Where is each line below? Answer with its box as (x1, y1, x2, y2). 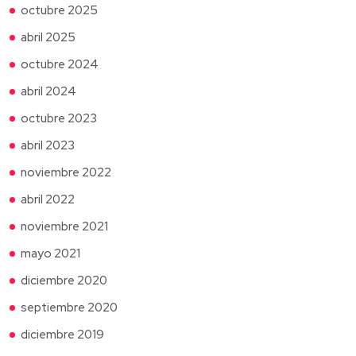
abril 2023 (21, 137, 75, 153)
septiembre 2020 (21, 299, 118, 315)
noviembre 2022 (21, 164, 111, 180)
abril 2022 (21, 191, 75, 207)
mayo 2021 (21, 245, 80, 261)
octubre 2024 (21, 56, 99, 72)
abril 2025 (21, 29, 75, 45)
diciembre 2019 (21, 326, 104, 342)
